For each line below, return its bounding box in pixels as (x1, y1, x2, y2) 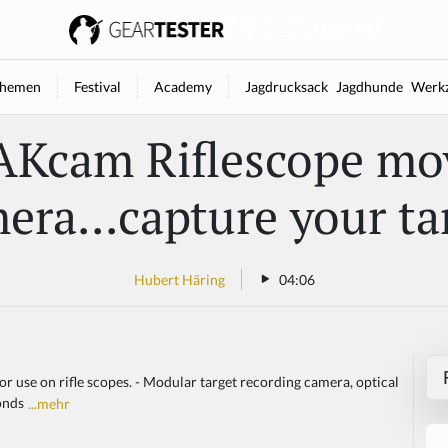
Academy (153, 78, 212, 95)
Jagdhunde (335, 78, 403, 95)
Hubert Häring (133, 270, 225, 288)
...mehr (28, 395, 70, 413)
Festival (73, 78, 121, 95)
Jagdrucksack (244, 78, 328, 95)
